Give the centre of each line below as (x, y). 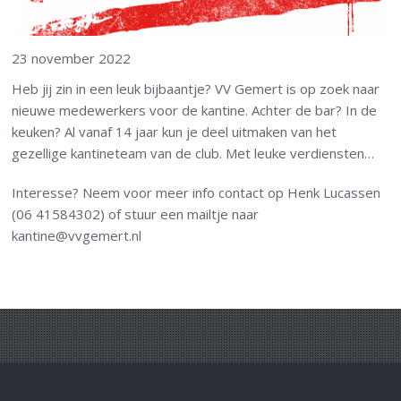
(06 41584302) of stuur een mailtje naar (136, 213)
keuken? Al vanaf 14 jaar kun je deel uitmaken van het (175, 131)
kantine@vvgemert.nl (77, 235)
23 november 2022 (72, 58)
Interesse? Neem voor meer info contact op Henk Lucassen (196, 192)
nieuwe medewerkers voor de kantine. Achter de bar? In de (195, 110)
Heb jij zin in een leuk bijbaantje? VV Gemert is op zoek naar (196, 88)
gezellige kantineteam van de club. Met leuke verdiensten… (193, 153)
